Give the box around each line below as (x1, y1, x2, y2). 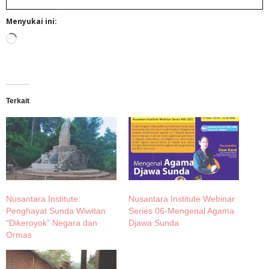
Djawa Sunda (128, 217, 179, 228)
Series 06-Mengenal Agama (128, 205, 234, 216)
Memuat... (16, 34, 56, 44)
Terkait (6, 96, 29, 105)
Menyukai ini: (6, 16, 57, 26)
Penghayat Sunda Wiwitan (6, 205, 106, 216)
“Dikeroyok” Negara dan (6, 217, 97, 228)
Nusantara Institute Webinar (128, 193, 235, 204)
